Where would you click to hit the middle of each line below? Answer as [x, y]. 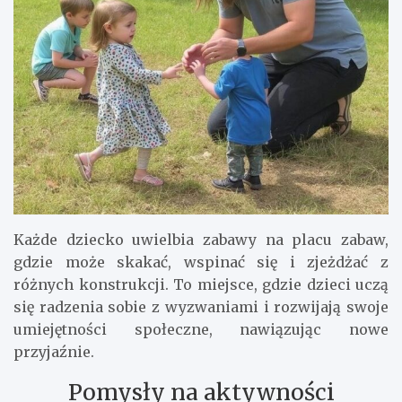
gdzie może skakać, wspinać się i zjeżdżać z [201, 262]
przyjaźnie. [54, 352]
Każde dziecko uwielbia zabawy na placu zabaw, [201, 240]
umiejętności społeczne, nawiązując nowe [201, 330]
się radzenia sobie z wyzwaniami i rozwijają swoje [201, 307]
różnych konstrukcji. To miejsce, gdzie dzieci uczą [201, 285]
